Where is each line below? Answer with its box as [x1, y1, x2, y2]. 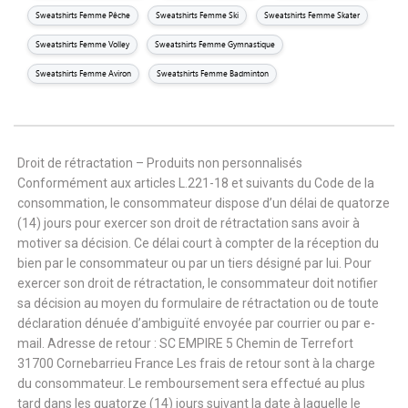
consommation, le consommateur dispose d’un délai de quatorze [17, 196, 390, 210]
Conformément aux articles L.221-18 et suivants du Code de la [17, 176, 374, 190]
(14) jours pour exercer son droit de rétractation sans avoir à [17, 216, 360, 230]
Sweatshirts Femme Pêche [36, 10, 130, 20]
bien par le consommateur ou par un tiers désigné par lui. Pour [17, 256, 372, 270]
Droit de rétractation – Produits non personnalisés [17, 156, 302, 170]
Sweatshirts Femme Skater [264, 10, 360, 20]
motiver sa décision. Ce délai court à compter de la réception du [17, 236, 379, 250]
